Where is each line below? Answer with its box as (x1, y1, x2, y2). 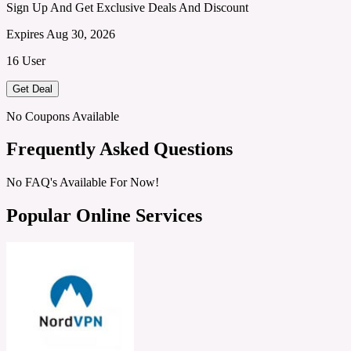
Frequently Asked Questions (6, 139, 233, 160)
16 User (6, 53, 45, 67)
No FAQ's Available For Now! (6, 175, 159, 190)
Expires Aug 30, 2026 (6, 27, 115, 41)
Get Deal (13, 82, 52, 95)
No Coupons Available (6, 109, 119, 123)
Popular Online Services (6, 205, 202, 226)
